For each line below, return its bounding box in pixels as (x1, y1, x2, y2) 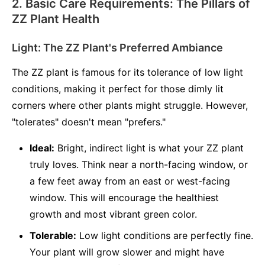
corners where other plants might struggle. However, (12, 99, 248, 111)
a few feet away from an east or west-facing (30, 175, 230, 187)
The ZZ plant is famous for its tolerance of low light (12, 66, 243, 78)
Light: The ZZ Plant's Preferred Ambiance (12, 41, 223, 54)
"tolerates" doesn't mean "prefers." (12, 116, 166, 128)
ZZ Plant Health (12, 12, 99, 26)
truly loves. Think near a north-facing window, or (30, 159, 248, 170)
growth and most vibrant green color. (30, 208, 197, 220)
